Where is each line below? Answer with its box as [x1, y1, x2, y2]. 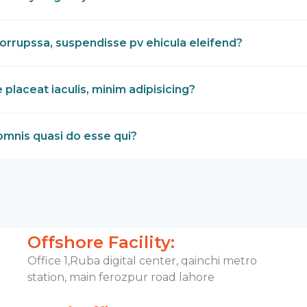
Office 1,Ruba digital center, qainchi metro [27, 254, 257, 268]
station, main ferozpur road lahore [27, 271, 214, 284]
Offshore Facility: [27, 232, 175, 253]
